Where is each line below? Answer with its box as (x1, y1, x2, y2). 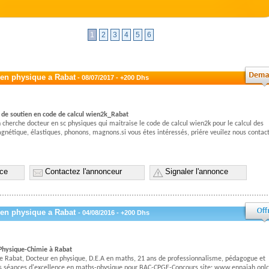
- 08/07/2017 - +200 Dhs (76, 74, 149, 81)
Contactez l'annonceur (45, 167, 122, 176)
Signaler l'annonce (165, 167, 228, 176)
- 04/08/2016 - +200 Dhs (78, 209, 150, 216)
